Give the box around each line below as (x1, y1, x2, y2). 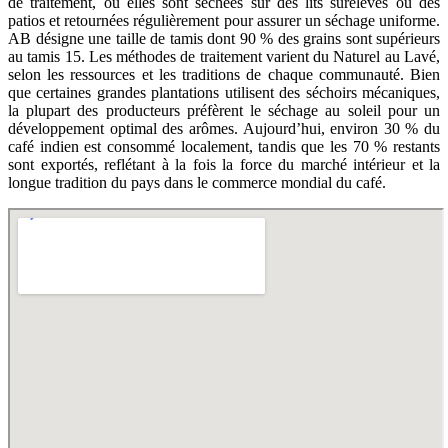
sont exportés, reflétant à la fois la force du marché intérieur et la (8, 156, 440, 173)
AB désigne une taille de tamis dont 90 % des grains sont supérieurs (8, 30, 440, 47)
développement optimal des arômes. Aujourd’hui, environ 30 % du (8, 120, 440, 137)
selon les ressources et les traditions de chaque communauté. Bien (8, 66, 440, 83)
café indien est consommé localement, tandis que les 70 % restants (8, 138, 440, 155)
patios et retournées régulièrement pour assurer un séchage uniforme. (8, 12, 440, 29)
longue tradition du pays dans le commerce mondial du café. (8, 174, 386, 191)
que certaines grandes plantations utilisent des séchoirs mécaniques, (8, 84, 440, 101)
